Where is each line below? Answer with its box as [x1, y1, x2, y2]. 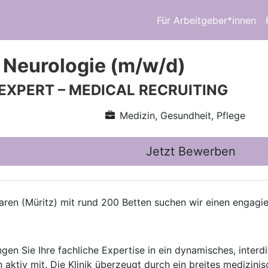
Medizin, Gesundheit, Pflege [119, 109, 245, 121]
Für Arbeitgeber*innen [157, 14, 256, 26]
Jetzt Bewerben [146, 144, 236, 159]
